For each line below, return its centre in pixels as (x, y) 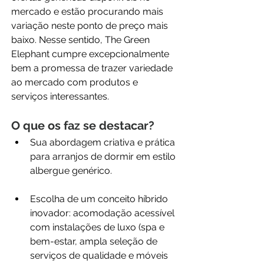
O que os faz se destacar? (83, 125)
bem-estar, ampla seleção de (95, 241)
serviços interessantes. (61, 96)
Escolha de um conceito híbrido (100, 199)
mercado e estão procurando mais (88, 11)
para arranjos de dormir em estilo (104, 156)
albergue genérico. (71, 170)
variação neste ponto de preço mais (91, 25)
